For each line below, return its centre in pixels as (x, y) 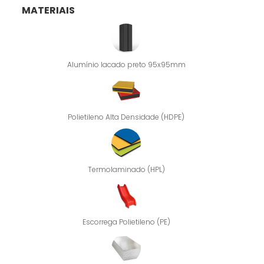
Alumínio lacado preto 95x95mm (126, 65)
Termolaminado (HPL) (126, 170)
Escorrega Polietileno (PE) (126, 222)
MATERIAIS (49, 11)
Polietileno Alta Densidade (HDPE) (126, 117)
